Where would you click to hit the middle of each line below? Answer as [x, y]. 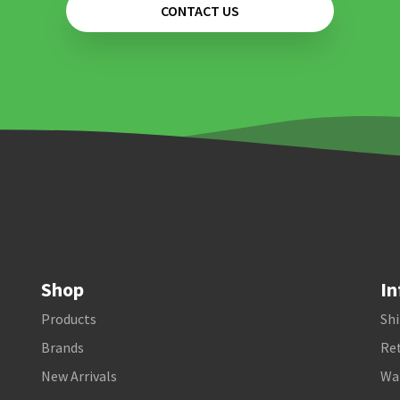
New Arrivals [79, 376]
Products [69, 319]
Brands [62, 347]
